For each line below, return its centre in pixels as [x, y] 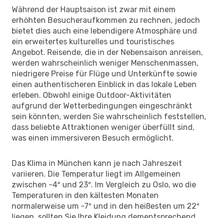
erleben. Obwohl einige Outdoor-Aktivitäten [91, 95]
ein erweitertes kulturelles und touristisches [93, 41]
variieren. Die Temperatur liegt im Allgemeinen [96, 174]
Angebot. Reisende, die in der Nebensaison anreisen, [107, 52]
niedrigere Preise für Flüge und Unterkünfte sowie [104, 73]
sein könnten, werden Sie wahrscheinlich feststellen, [109, 116]
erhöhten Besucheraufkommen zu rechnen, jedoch [106, 20]
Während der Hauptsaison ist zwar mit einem [94, 9]
